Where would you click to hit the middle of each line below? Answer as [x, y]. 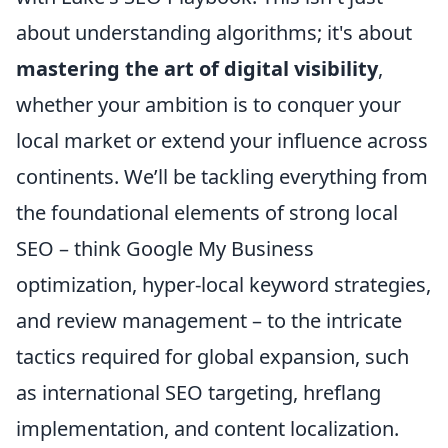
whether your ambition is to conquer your [208, 104]
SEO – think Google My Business [165, 248]
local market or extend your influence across [222, 140]
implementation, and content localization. [207, 428]
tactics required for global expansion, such [212, 356]
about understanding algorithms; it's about [214, 32]
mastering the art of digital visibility [197, 68]
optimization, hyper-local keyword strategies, [223, 284]
